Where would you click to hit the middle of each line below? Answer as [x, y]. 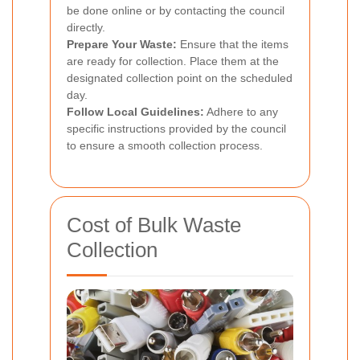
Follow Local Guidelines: [135, 111]
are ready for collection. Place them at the [173, 61]
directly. [86, 27]
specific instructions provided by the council [176, 128]
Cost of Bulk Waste [154, 225]
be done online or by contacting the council [176, 10]
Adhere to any [241, 111]
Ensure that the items [233, 44]
